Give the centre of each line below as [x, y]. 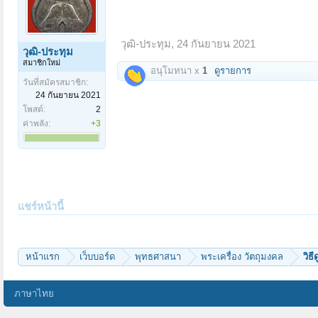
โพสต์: [34, 110]
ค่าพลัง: [37, 124]
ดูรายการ [233, 71]
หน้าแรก [43, 257]
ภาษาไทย [34, 294]
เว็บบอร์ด [97, 257]
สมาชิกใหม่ [42, 63]
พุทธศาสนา [158, 257]
